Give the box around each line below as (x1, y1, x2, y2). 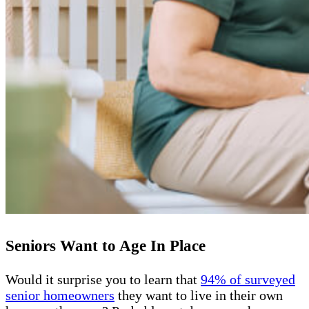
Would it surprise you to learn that (6, 271, 201, 287)
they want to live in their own (114, 287, 283, 303)
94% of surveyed (201, 271, 295, 287)
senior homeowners (6, 287, 114, 303)
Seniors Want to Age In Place (6, 237, 206, 255)
